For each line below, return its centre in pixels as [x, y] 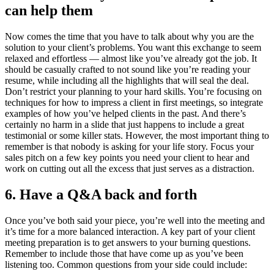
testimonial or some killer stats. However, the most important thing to [137, 136]
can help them [49, 11]
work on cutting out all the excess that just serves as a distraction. [130, 169]
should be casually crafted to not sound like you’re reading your [128, 70]
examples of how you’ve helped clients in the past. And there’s [125, 114]
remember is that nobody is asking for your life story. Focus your [129, 147]
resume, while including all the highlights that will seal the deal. [127, 81]
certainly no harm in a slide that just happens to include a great [124, 125]
